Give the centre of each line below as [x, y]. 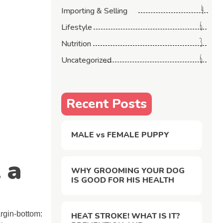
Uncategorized [87, 60]
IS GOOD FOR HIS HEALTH [123, 180]
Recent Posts [107, 104]
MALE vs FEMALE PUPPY [120, 135]
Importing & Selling [95, 11]
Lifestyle [77, 27]
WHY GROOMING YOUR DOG [128, 170]
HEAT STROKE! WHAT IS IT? [126, 216]
